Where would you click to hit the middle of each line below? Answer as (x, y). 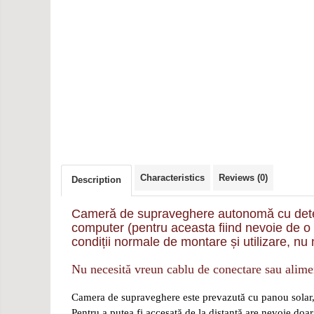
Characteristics (172, 178)
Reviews (238, 178)
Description (96, 180)
